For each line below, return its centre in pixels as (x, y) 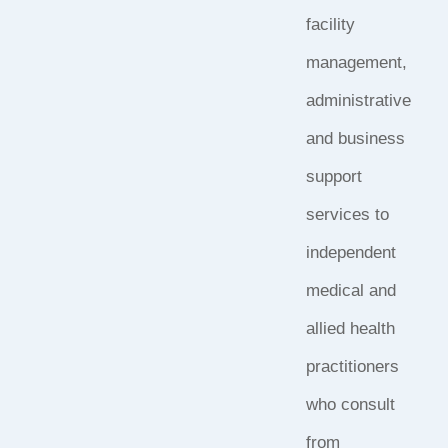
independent (350, 253)
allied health (350, 329)
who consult (350, 405)
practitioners (352, 367)
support (333, 177)
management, (356, 63)
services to (347, 215)
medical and (350, 291)
